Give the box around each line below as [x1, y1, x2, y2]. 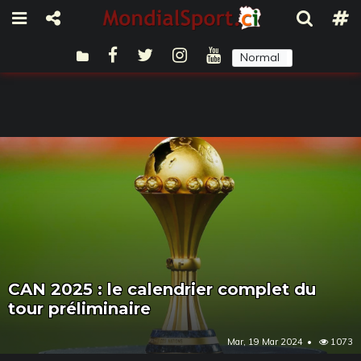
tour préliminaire [8, 298, 151, 318]
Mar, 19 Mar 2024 [227, 335, 303, 347]
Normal [239, 49, 280, 64]
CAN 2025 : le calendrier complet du [8, 279, 316, 299]
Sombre [302, 49, 345, 64]
